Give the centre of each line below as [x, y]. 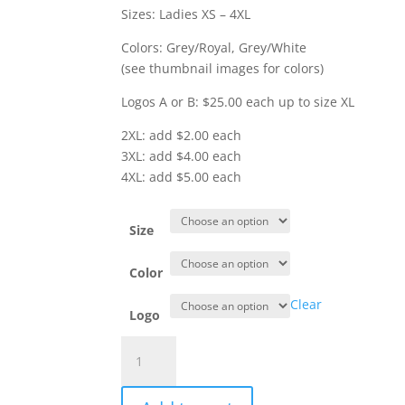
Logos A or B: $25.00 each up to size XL [238, 102]
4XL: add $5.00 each [182, 177]
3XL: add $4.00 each [182, 156]
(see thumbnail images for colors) [223, 68]
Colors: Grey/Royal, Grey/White [214, 47]
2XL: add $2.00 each [182, 135]
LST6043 [146, 387]
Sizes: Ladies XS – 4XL [186, 14]
